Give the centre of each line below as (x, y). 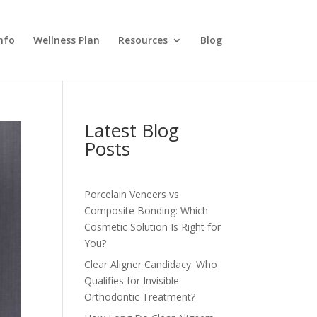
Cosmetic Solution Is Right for (153, 227)
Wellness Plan (66, 40)
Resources (143, 40)
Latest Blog (132, 130)
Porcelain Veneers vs (132, 194)
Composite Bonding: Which (146, 211)
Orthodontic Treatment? (140, 297)
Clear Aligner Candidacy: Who (151, 264)
